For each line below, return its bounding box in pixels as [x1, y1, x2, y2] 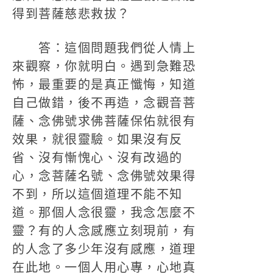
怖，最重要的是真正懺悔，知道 [12, 78, 196, 91]
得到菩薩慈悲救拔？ [12, 7, 130, 21]
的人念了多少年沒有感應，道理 [12, 243, 196, 256]
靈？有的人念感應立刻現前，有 [12, 224, 196, 238]
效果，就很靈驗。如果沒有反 [12, 133, 183, 146]
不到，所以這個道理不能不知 [12, 188, 183, 201]
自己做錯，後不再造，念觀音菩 [12, 96, 196, 110]
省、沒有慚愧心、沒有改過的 [12, 151, 183, 165]
